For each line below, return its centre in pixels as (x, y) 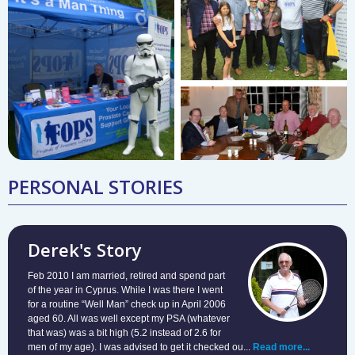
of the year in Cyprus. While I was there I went (125, 290)
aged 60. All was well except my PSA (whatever (129, 318)
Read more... (281, 347)
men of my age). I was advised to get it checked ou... (140, 347)
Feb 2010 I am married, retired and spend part (126, 275)
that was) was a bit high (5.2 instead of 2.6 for (124, 332)
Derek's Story (85, 249)
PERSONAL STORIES (95, 186)
